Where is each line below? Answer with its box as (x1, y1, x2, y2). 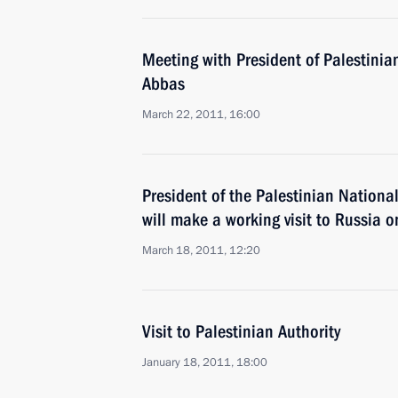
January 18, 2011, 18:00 (142, 354, 267, 370)
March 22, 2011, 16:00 (142, 107, 260, 123)
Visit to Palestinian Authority (142, 321, 340, 342)
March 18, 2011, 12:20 (142, 243, 260, 259)
